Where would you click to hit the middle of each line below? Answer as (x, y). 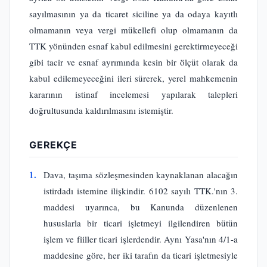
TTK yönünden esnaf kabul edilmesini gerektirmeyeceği (133, 46)
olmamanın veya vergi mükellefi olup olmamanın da (133, 30)
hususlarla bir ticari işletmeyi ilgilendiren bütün (141, 223)
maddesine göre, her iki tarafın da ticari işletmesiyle (141, 255)
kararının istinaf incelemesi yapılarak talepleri (133, 94)
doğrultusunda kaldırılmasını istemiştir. (101, 110)
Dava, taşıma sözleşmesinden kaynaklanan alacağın (141, 174)
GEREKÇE (53, 145)
